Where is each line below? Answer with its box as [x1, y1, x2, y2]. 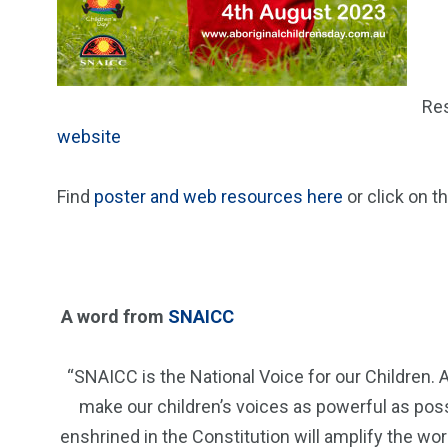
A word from [57, 306, 168, 327]
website [57, 126, 121, 147]
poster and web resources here [94, 186, 343, 207]
